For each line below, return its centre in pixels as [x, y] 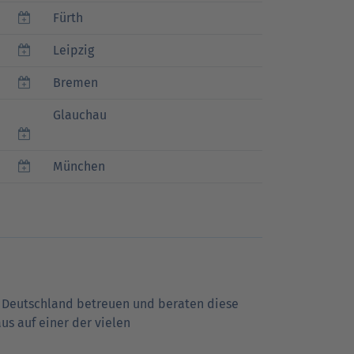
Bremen [75, 83]
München [79, 166]
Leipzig [73, 50]
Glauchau [80, 115]
